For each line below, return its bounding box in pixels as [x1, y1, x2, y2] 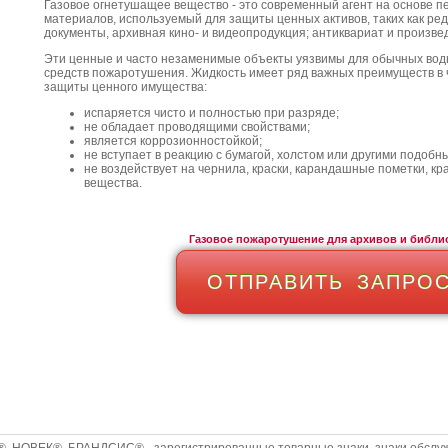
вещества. [84, 176, 142, 190]
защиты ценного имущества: [44, 80, 207, 94]
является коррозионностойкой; [84, 134, 262, 148]
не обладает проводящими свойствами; [84, 120, 310, 134]
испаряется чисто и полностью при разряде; [84, 106, 339, 120]
